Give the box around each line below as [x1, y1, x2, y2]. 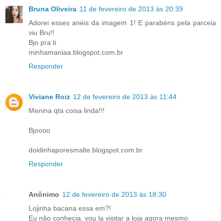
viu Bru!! [29, 29, 54, 37]
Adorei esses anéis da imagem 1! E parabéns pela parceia [29, 19, 216, 27]
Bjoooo [29, 126, 50, 135]
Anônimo [29, 190, 59, 199]
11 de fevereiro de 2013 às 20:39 [79, 5, 183, 13]
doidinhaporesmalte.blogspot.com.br [29, 146, 143, 154]
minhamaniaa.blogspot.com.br [29, 48, 123, 57]
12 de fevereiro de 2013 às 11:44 [73, 93, 177, 101]
